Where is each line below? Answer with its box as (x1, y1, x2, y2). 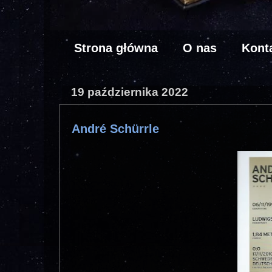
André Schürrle (72, 122, 159, 136)
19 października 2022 (71, 85, 188, 98)
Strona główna (74, 41, 158, 55)
